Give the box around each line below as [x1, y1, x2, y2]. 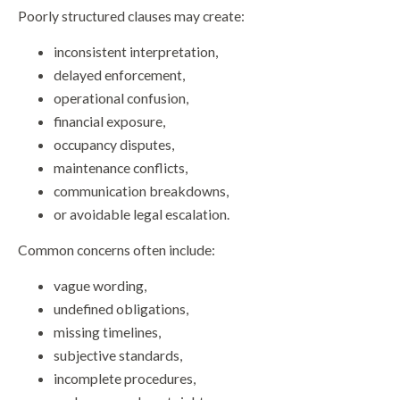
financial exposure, [54, 112, 165, 130]
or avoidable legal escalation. [54, 205, 229, 223]
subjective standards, [54, 346, 182, 364]
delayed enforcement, [54, 66, 185, 84]
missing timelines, [54, 323, 161, 341]
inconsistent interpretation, [54, 43, 218, 61]
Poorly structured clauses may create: [18, 7, 245, 25]
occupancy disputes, [54, 136, 174, 154]
